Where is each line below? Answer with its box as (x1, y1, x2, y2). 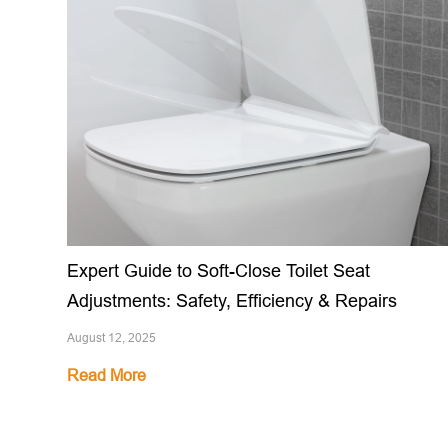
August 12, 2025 (67, 329, 156, 345)
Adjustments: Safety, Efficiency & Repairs (67, 289, 397, 311)
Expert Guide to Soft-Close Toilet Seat (67, 259, 370, 281)
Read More (67, 365, 146, 384)
